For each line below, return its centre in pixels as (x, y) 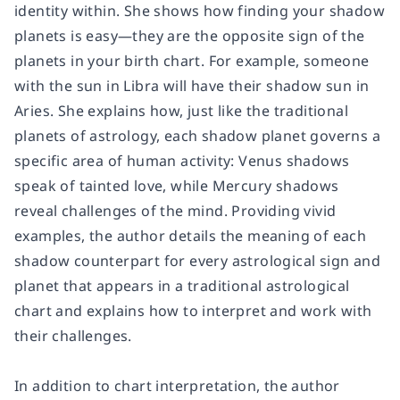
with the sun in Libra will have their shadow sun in (192, 86)
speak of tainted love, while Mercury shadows (177, 186)
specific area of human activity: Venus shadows (182, 161)
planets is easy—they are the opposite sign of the (190, 36)
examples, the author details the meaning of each (191, 236)
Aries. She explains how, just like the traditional (181, 111)
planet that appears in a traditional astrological (182, 286)
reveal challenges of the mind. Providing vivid (175, 211)
